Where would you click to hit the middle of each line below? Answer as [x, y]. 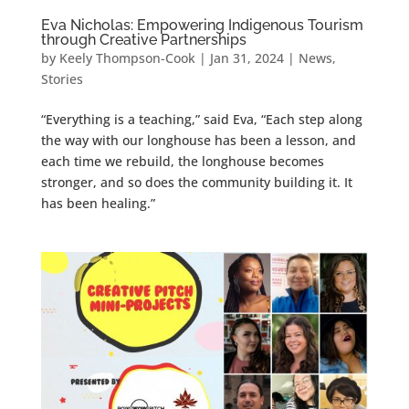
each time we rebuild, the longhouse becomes [182, 161]
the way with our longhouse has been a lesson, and [198, 140]
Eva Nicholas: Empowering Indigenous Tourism [202, 25]
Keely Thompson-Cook [127, 58]
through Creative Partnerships [143, 39]
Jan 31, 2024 [246, 58]
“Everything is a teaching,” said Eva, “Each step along [201, 119]
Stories [62, 79]
